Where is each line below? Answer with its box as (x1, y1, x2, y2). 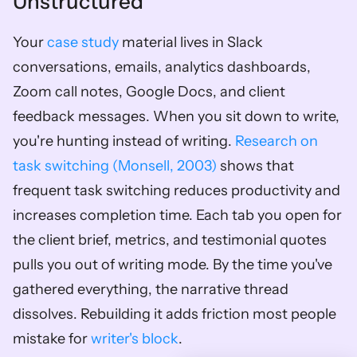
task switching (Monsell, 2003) (13, 157, 217, 175)
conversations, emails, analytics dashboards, (13, 58, 311, 76)
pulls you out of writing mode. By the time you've (13, 256, 332, 273)
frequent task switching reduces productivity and (13, 182, 340, 199)
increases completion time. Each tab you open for (13, 206, 342, 224)
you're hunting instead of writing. (13, 132, 235, 150)
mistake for (13, 330, 91, 347)
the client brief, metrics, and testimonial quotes (13, 231, 327, 249)
